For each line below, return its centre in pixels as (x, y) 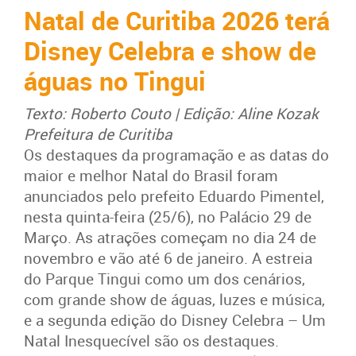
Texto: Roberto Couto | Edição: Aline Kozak (171, 113)
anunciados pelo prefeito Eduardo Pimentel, (174, 196)
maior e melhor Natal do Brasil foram (151, 175)
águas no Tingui (115, 81)
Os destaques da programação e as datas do (176, 155)
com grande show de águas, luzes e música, (174, 299)
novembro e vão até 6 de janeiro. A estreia (168, 258)
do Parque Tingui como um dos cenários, (164, 279)
